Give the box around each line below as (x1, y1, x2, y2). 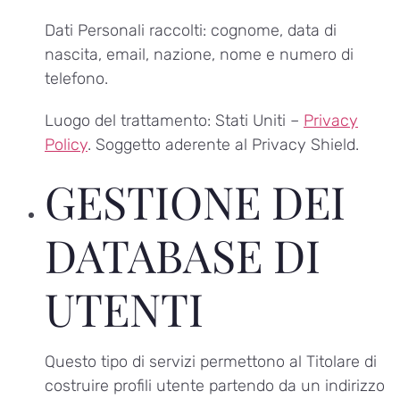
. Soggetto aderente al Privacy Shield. (87, 134, 359, 154)
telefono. (45, 68, 108, 88)
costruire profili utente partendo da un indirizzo (45, 376, 385, 396)
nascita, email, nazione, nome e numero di (45, 44, 354, 64)
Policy (45, 134, 87, 154)
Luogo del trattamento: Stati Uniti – (45, 110, 304, 130)
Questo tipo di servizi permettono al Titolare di (45, 352, 377, 372)
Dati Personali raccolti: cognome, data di (45, 20, 337, 40)
